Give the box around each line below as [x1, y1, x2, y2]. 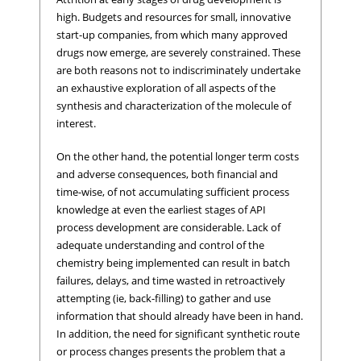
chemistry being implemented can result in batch [56, 255, 290, 271]
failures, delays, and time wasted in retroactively [56, 273, 285, 288]
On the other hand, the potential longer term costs [56, 149, 299, 164]
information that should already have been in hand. [56, 309, 303, 324]
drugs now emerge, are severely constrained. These [56, 44, 301, 60]
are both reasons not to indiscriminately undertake [56, 62, 301, 77]
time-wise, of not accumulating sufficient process [56, 185, 289, 200]
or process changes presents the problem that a [56, 344, 285, 359]
